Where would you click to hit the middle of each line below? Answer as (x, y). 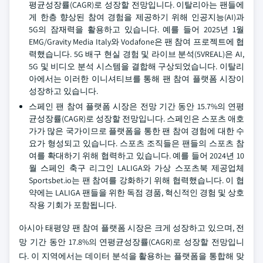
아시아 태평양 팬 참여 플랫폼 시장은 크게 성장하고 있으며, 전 (131, 228)
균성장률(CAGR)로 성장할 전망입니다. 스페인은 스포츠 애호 (136, 119)
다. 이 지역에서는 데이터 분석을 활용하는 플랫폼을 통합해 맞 (131, 256)
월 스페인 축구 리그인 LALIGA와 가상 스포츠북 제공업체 (136, 168)
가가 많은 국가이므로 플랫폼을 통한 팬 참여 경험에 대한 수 (136, 131)
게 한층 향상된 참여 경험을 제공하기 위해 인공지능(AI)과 (136, 17)
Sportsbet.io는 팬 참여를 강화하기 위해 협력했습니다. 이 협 (136, 180)
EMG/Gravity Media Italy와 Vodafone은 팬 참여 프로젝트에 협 (136, 42)
